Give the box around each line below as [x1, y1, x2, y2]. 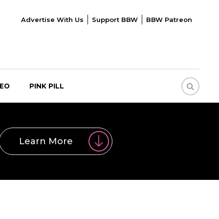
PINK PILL [29, 82, 64, 90]
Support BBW [91, 16, 138, 23]
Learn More [19, 135, 73, 147]
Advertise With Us [21, 16, 84, 23]
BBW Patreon [146, 16, 192, 23]
